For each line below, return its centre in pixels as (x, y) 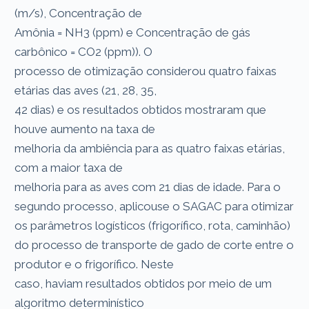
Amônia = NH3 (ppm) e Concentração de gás (133, 32)
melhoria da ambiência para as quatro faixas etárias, (150, 148)
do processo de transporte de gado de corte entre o (154, 245)
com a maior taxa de (70, 167)
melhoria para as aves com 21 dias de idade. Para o (148, 187)
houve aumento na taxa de (87, 129)
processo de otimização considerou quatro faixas (146, 71)
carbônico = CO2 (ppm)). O (85, 51)
